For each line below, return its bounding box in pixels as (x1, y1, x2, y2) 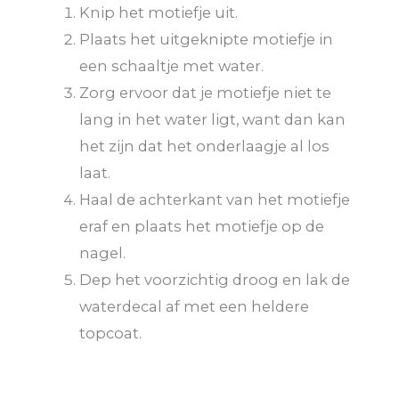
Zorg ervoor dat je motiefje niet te (79, 84, 332, 102)
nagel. (79, 244, 126, 263)
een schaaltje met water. (79, 57, 265, 76)
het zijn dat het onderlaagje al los (79, 137, 330, 156)
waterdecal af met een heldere (79, 297, 310, 316)
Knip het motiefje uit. (79, 4, 239, 22)
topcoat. (79, 324, 142, 343)
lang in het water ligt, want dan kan (79, 110, 346, 129)
